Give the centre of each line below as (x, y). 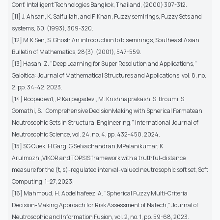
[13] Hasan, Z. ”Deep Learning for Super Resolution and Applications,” (104, 63)
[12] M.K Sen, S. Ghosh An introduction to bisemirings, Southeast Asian (106, 40)
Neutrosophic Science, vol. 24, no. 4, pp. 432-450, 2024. (86, 134)
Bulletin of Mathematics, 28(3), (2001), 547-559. (77, 52)
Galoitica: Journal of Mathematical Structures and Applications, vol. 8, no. (109, 75)
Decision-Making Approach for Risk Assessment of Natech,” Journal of (105, 205)
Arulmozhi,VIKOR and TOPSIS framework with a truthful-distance (99, 158)
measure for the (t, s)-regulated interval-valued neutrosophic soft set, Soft (110, 169)
